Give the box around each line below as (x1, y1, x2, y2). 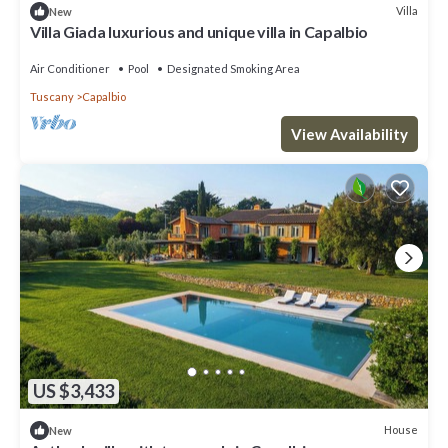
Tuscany (30, 89, 74, 103)
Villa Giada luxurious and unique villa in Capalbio (30, 21, 368, 41)
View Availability (291, 124, 408, 143)
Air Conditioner (30, 61, 110, 75)
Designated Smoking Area (167, 61, 300, 75)
